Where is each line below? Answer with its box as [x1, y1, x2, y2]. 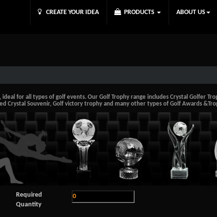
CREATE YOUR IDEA [42, 9, 99, 16]
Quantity [15, 201, 42, 208]
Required [15, 191, 42, 199]
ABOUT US [176, 9, 205, 16]
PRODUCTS [121, 9, 156, 16]
